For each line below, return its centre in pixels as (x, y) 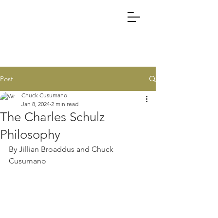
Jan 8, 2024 (36, 104)
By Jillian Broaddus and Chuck (62, 149)
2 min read (65, 104)
